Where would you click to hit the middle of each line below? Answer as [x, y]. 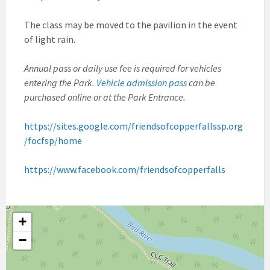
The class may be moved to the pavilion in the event [131, 24]
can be [202, 82]
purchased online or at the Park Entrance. [105, 97]
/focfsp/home [53, 140]
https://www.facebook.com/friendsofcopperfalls [125, 169]
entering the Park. [60, 82]
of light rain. [50, 39]
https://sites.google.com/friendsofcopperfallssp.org [133, 126]
